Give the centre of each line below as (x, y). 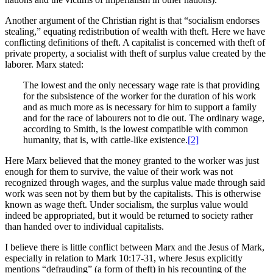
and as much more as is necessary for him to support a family (140, 107)
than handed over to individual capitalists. (84, 226)
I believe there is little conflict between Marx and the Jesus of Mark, (135, 247)
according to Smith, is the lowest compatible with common (136, 129)
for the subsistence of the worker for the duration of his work (140, 96)
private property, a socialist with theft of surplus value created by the (135, 53)
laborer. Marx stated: (44, 64)
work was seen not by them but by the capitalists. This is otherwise (133, 193)
